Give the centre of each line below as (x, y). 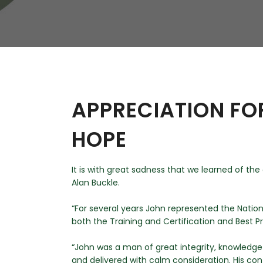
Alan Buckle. (96, 183)
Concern (156, 60)
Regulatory (161, 6)
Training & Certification (186, 28)
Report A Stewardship (182, 51)
